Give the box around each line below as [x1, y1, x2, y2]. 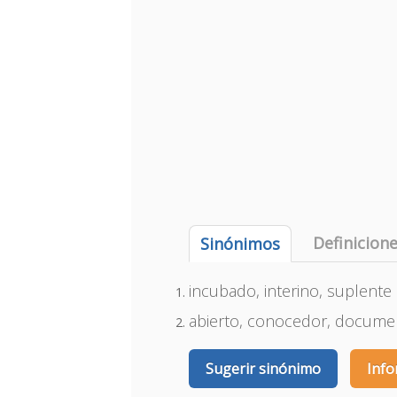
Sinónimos [200, 233, 281, 254]
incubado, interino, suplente [189, 280, 393, 301]
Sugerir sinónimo [206, 359, 322, 378]
